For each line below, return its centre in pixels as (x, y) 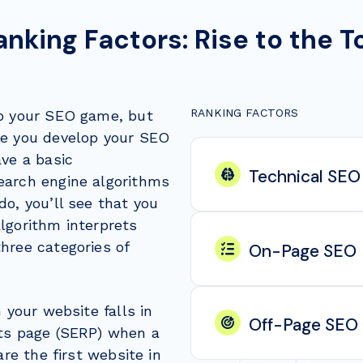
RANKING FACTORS (245, 112)
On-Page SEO (302, 251)
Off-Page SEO (303, 325)
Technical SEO (304, 177)
